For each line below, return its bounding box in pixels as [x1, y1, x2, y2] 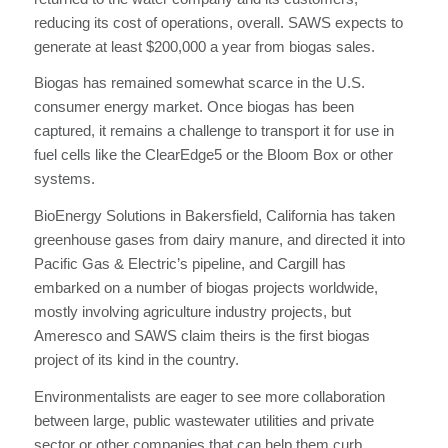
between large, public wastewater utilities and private [33, 411, 374, 429]
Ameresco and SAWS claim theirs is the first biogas [33, 327, 370, 344]
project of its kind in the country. [33, 351, 239, 368]
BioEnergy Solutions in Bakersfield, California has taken [33, 207, 395, 224]
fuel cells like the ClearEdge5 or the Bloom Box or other [33, 146, 393, 164]
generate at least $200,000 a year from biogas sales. [33, 37, 375, 55]
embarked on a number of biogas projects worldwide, [33, 279, 378, 296]
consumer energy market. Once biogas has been [33, 98, 354, 116]
